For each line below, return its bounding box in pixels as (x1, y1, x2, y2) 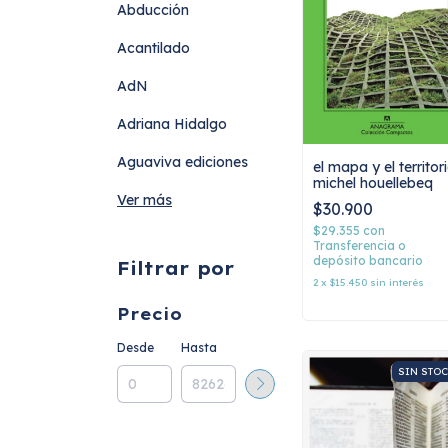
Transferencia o (313, 237, 406, 253)
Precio (117, 304, 182, 324)
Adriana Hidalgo (117, 115, 227, 133)
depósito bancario (313, 252, 423, 268)
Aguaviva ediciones (117, 153, 248, 171)
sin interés (370, 275, 424, 289)
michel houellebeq (313, 173, 433, 192)
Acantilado (117, 39, 190, 57)
